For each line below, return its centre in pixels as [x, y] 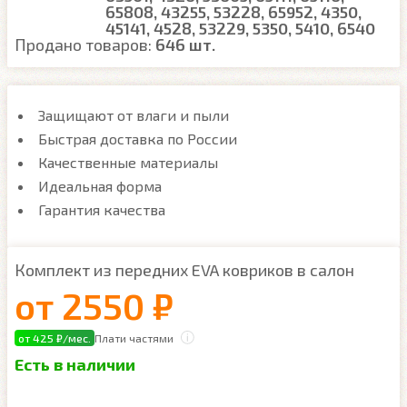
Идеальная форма [100, 186]
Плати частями [134, 338]
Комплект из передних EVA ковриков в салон [184, 270]
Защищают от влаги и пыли [134, 115]
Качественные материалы [128, 162]
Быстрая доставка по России [138, 139]
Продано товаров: [85, 45]
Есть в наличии [75, 364]
